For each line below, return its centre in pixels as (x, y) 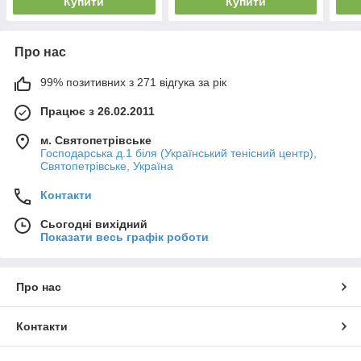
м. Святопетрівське (96, 141)
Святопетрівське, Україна (107, 166)
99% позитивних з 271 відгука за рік (133, 83)
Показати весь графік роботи (124, 237)
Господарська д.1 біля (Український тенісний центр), (178, 154)
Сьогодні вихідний (94, 224)
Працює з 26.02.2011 (98, 112)
